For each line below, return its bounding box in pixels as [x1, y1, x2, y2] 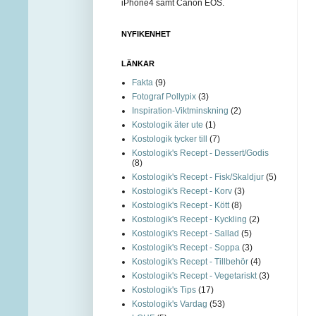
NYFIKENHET [121, 29, 171, 38]
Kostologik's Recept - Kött [132, 200, 229, 210]
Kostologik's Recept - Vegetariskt [132, 270, 257, 281]
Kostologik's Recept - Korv [132, 186, 232, 196]
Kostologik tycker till [132, 133, 207, 144]
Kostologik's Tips [132, 284, 196, 295]
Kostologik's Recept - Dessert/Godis [132, 147, 269, 158]
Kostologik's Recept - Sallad [132, 228, 239, 238]
